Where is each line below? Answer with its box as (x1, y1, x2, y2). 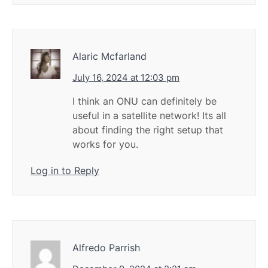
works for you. (72, 138, 138, 151)
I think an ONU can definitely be (72, 95, 217, 108)
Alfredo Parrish (72, 242, 140, 254)
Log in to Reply (31, 165, 99, 177)
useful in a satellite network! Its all (72, 109, 226, 122)
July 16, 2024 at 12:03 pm (72, 72, 179, 84)
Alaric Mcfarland (72, 50, 147, 63)
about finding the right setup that (72, 124, 223, 136)
